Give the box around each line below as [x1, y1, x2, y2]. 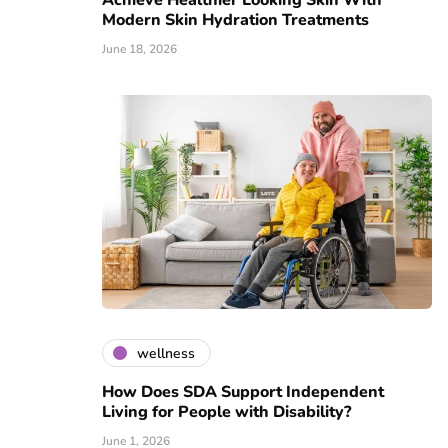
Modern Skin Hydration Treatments [102, 9, 369, 32]
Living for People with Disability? [102, 401, 351, 424]
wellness [137, 343, 195, 363]
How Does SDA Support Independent [102, 381, 384, 404]
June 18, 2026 [102, 41, 177, 58]
